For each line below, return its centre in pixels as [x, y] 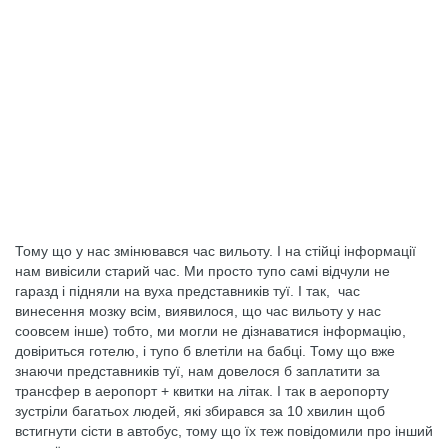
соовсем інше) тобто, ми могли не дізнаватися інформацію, [210, 331]
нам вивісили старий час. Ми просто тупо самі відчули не [202, 271]
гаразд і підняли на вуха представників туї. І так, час [187, 291]
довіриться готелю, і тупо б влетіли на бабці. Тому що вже [205, 351]
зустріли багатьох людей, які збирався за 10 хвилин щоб [200, 411]
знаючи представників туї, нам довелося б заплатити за [197, 371]
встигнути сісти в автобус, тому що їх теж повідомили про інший [224, 431]
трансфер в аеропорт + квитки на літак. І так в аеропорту [202, 391]
